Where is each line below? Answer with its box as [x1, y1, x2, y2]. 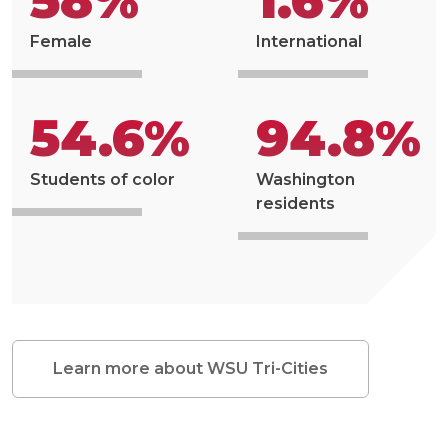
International [256, 32, 362, 52]
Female [30, 32, 92, 52]
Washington [256, 170, 355, 190]
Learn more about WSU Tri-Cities [53, 359, 328, 379]
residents [256, 194, 335, 214]
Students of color [30, 170, 175, 190]
